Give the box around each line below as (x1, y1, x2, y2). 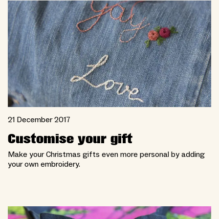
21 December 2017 (8, 115, 70, 125)
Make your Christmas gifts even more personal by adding (8, 150, 205, 160)
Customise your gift (8, 132, 132, 147)
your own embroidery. (8, 159, 80, 170)
